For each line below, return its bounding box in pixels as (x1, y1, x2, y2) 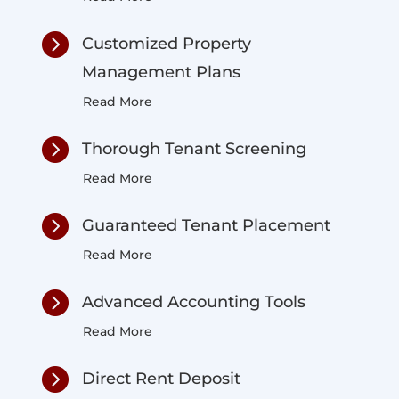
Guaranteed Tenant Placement (81, 215, 330, 235)
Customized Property (81, 33, 251, 53)
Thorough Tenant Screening (81, 138, 306, 159)
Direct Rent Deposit (81, 368, 240, 388)
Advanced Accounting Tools (81, 291, 305, 312)
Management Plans (81, 61, 240, 82)
